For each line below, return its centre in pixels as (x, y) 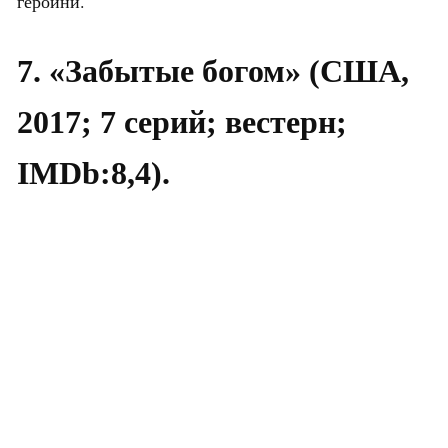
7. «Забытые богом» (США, (213, 71)
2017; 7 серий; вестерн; (182, 122)
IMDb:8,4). (93, 173)
